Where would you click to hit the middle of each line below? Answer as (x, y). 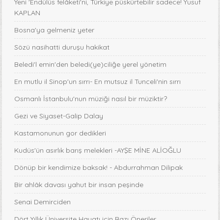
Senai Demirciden (43, 202)
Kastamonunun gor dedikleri (60, 133)
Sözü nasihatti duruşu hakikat (62, 47)
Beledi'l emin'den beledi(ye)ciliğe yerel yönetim (91, 65)
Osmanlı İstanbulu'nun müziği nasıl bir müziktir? (91, 99)
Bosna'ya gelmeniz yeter (55, 30)
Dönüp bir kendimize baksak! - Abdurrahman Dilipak (99, 168)
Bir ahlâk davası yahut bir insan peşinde (79, 185)
